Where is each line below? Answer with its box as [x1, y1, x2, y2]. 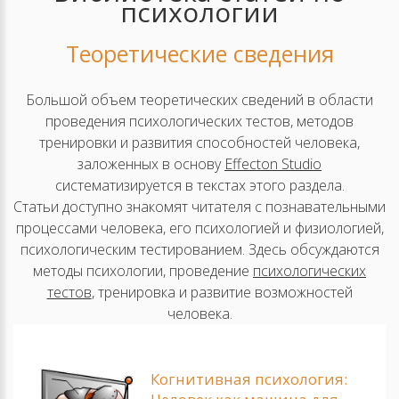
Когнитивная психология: [151, 369, 347, 389]
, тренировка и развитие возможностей [91, 282, 353, 302]
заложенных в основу [77, 154, 224, 174]
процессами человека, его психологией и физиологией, [15, 218, 384, 238]
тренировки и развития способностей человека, [39, 133, 360, 152]
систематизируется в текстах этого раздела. [54, 175, 345, 195]
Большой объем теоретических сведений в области [26, 90, 373, 110]
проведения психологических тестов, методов [45, 111, 354, 131]
